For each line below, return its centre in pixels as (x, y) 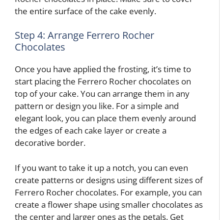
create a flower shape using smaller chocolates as (109, 204)
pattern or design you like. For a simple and (97, 106)
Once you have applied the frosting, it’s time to (103, 69)
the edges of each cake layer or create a (91, 131)
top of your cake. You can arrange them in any (102, 94)
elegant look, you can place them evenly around (105, 118)
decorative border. (50, 143)
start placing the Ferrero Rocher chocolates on (103, 82)
